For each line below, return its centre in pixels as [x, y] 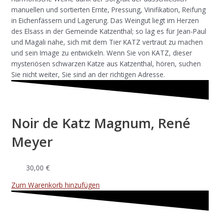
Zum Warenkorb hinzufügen [55, 185]
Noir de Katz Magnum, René [101, 123]
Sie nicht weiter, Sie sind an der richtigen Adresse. [88, 75]
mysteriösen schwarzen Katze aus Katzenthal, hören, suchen [106, 64]
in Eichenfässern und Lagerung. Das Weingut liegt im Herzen [105, 21]
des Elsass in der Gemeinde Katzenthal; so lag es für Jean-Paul [109, 31]
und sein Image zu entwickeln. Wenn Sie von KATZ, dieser [102, 53]
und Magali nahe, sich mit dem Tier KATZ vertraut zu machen [107, 42]
